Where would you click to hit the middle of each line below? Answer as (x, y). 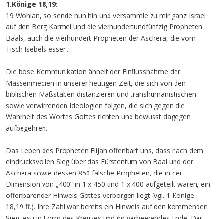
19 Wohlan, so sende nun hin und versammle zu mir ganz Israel (106, 15)
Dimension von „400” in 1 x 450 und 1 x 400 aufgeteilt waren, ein (108, 184)
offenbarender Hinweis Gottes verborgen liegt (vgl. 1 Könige (100, 195)
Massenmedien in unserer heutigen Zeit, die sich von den (96, 83)
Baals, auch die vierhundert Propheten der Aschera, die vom (101, 38)
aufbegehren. (27, 128)
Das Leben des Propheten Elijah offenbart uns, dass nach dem (105, 150)
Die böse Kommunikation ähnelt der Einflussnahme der (93, 72)
